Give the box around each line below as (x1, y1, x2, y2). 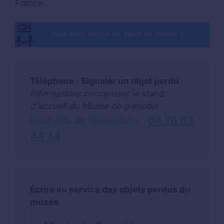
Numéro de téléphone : (30, 113, 148, 126)
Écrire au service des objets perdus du (30, 184, 190, 194)
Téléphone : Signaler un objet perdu (30, 75, 179, 86)
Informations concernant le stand (30, 88, 163, 98)
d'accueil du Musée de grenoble (30, 100, 158, 111)
